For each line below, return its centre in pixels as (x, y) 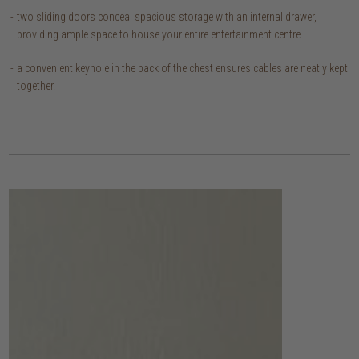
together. (36, 86)
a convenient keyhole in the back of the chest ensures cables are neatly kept (183, 69)
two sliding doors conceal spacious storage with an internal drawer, (167, 17)
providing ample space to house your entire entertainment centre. (160, 35)
